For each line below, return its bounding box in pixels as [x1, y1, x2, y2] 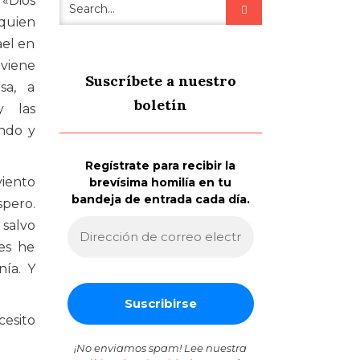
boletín [133, 95, 187, 114]
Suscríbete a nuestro [84, 71, 236, 90]
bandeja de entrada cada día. [71, 191, 250, 207]
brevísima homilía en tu [89, 174, 232, 190]
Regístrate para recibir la [85, 157, 236, 173]
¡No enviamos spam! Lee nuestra [74, 341, 247, 354]
